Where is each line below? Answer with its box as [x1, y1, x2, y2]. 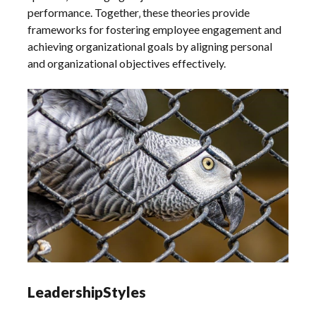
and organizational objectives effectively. [28, 56, 226, 70]
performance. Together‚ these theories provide [28, 5, 250, 19]
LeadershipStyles [28, 283, 147, 301]
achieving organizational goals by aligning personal [28, 39, 273, 53]
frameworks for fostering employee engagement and [28, 22, 282, 36]
